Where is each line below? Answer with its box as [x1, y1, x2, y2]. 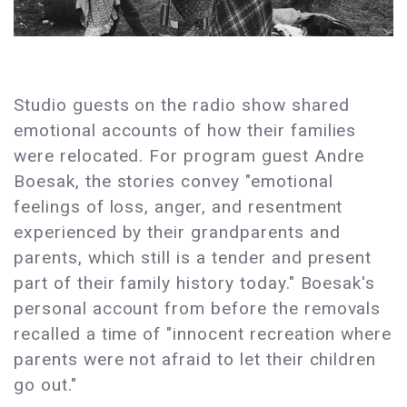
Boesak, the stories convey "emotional [14, 170, 333, 192]
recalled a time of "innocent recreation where [14, 323, 392, 344]
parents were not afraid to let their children [14, 348, 377, 370]
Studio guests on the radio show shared [14, 94, 350, 115]
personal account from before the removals [14, 297, 382, 319]
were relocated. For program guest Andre [14, 144, 365, 166]
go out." [14, 373, 77, 395]
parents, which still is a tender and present [14, 246, 372, 268]
